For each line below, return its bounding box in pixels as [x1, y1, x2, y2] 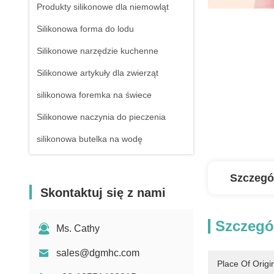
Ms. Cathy [56, 223, 100, 234]
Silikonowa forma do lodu [37, 24, 134, 34]
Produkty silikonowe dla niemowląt [37, 2, 169, 12]
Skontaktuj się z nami [40, 186, 166, 199]
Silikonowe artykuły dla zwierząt [37, 68, 158, 78]
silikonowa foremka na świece [37, 90, 152, 100]
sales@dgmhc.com [56, 248, 139, 258]
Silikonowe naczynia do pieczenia [37, 112, 166, 122]
